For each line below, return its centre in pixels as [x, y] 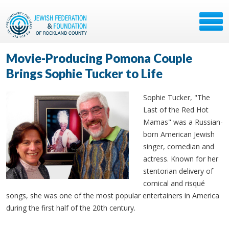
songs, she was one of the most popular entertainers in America [113, 196]
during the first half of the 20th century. [71, 208]
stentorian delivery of [178, 171]
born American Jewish [179, 134]
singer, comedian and [179, 146]
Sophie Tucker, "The [177, 97]
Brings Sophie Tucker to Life [84, 73]
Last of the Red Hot [176, 110]
